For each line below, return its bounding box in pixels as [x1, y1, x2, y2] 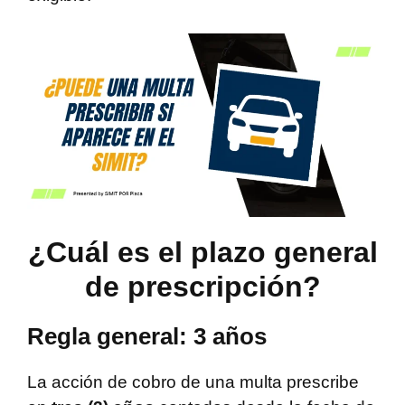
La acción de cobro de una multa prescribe [27, 372, 359, 392]
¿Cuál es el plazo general [27, 236, 378, 269]
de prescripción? [84, 270, 321, 304]
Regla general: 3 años [27, 323, 267, 351]
